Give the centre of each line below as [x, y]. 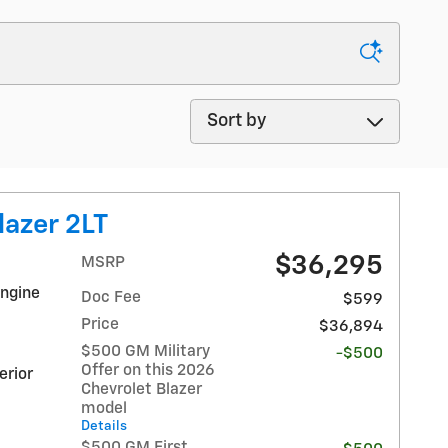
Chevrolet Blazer [142, 389]
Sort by [218, 111]
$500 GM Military [146, 351]
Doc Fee [111, 297]
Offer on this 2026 [148, 370]
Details [104, 425]
